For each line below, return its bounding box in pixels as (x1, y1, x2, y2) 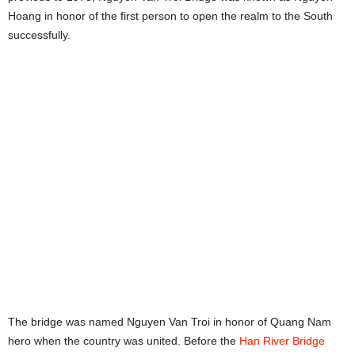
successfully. (8, 28, 71, 41)
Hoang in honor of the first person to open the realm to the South (8, 9, 333, 22)
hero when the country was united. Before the (8, 334, 239, 348)
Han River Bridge (239, 334, 325, 348)
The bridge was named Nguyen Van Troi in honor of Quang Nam (8, 315, 331, 329)
